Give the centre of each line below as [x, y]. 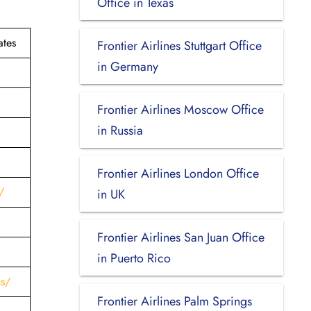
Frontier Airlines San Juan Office [180, 237]
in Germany [127, 66]
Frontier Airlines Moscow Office [180, 109]
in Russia [120, 130]
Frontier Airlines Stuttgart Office [179, 45]
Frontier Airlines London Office [178, 173]
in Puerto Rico [134, 258]
